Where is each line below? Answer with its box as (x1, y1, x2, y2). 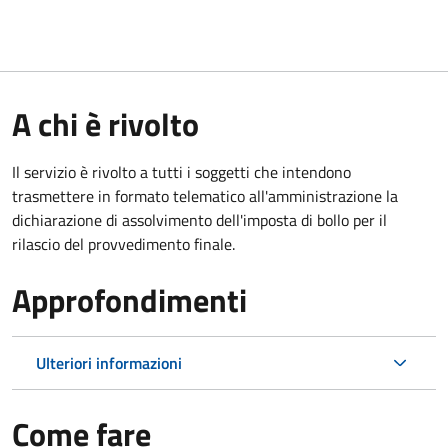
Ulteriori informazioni (36, 350, 182, 375)
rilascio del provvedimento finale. (12, 231, 235, 256)
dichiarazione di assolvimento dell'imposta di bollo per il (12, 207, 387, 232)
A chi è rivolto (12, 99, 199, 148)
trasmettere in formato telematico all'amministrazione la (12, 183, 398, 208)
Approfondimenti (12, 275, 247, 324)
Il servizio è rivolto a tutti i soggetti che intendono (12, 159, 351, 184)
